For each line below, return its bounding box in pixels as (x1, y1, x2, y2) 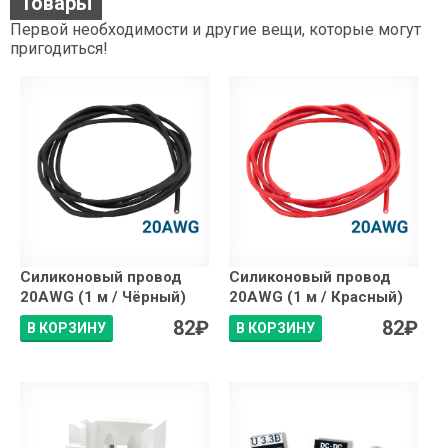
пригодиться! (10, 39, 108, 59)
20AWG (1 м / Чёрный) (20, 288, 186, 307)
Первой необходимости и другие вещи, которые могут (10, 20, 421, 40)
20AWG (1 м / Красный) (229, 288, 403, 307)
